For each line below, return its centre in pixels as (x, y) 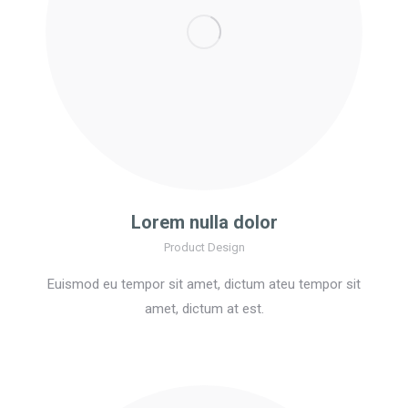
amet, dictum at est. (204, 309)
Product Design (204, 248)
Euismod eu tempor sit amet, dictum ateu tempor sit (204, 285)
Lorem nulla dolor (204, 223)
